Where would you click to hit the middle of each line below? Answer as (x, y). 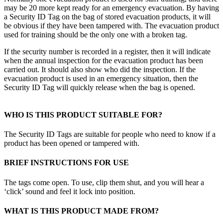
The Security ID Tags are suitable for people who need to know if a (110, 134)
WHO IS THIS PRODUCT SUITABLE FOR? (83, 114)
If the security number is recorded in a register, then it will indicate (107, 51)
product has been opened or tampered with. (72, 143)
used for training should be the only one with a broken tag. (96, 34)
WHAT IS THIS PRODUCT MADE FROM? (81, 211)
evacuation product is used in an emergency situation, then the (101, 78)
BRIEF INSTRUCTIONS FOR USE (66, 163)
